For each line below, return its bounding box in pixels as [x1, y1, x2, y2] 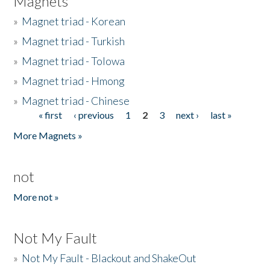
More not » [13, 191, 60, 202]
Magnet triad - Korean [22, 14, 126, 28]
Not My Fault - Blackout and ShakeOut [22, 251, 197, 265]
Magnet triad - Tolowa [22, 54, 125, 67]
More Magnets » [13, 130, 83, 141]
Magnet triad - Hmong [22, 74, 125, 87]
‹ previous [73, 109, 114, 121]
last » [210, 109, 232, 121]
